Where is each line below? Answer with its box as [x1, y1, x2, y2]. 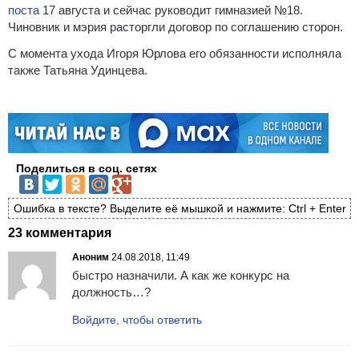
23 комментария [8, 226, 111, 240]
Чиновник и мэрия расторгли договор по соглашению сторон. [8, 19, 343, 34]
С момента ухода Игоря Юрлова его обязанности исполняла [8, 46, 341, 60]
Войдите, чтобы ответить [72, 313, 202, 327]
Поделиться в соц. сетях [16, 161, 157, 175]
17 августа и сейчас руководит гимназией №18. [39, 2, 303, 17]
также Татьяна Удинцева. [8, 63, 147, 77]
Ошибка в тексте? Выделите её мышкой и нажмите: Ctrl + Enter [13, 201, 346, 215]
